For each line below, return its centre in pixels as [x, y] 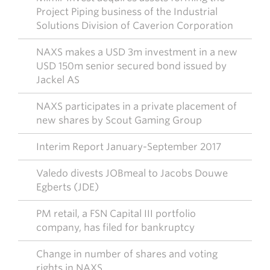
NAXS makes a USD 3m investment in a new [137, 52]
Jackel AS [58, 80]
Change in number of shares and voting [127, 254]
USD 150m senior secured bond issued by [131, 66]
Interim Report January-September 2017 [129, 147]
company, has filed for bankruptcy [115, 228]
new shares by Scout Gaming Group [119, 120]
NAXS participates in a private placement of [137, 106]
